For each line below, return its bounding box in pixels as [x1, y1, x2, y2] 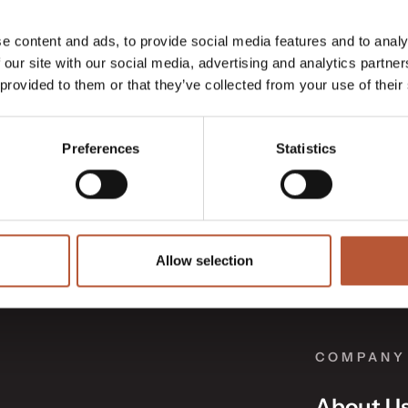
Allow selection [155, 252, 253, 269]
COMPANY [315, 349, 406, 365]
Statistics [276, 140, 336, 157]
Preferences [62, 140, 140, 157]
